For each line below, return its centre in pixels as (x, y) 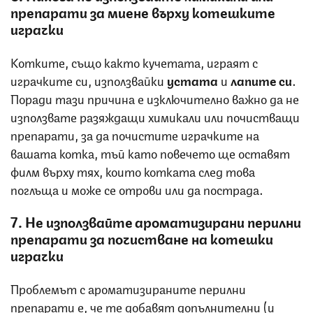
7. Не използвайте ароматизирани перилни (156, 221)
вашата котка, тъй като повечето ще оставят (150, 152)
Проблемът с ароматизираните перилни (128, 287)
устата (194, 79)
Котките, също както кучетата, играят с (134, 61)
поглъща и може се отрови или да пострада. (137, 188)
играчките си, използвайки (89, 79)
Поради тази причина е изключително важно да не (155, 97)
